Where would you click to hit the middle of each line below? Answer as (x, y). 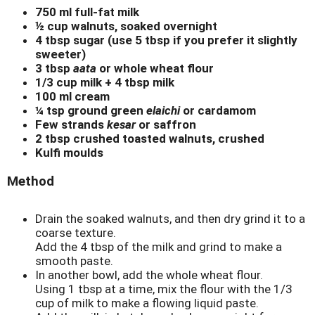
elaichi (163, 111)
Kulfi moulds (69, 153)
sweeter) (60, 54)
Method (31, 182)
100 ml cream (72, 97)
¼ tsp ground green (91, 111)
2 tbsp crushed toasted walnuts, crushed (150, 139)
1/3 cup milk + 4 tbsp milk (105, 83)
